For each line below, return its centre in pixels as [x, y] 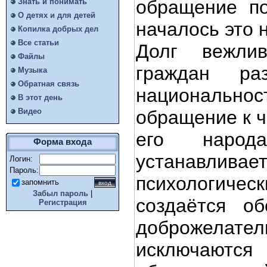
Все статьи [38, 43]
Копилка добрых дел [58, 29]
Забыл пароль [60, 193]
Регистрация [63, 202]
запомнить [40, 182]
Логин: [21, 159]
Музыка [32, 70]
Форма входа [63, 142]
